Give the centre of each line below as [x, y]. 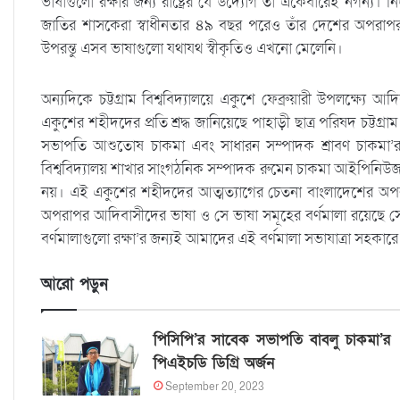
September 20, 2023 [214, 387]
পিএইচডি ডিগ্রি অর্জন [213, 363]
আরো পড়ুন [75, 285]
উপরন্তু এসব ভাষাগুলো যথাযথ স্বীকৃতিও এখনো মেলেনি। [192, 49]
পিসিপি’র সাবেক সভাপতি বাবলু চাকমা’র [272, 340]
